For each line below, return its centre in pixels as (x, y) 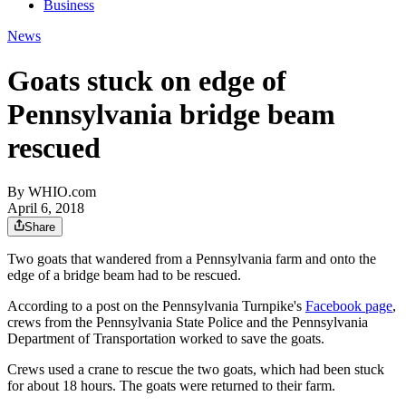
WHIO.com (62, 192)
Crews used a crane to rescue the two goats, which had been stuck (196, 370)
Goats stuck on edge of (147, 80)
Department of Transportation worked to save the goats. (166, 339)
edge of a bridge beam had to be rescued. (124, 275)
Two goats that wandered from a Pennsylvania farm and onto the (192, 259)
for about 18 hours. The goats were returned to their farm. (171, 386)
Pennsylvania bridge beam (171, 114)
